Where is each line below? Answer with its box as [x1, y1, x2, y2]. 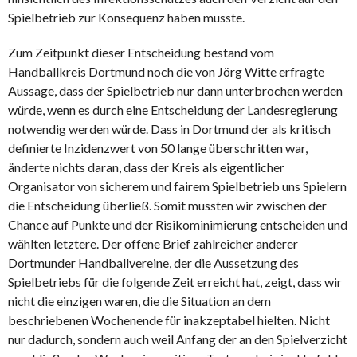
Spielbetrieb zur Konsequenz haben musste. [8, 9, 245, 25]
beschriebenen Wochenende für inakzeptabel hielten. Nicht [8, 312, 330, 328]
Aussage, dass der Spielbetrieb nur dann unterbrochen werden [8, 82, 343, 98]
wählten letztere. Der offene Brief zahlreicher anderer [8, 235, 298, 251]
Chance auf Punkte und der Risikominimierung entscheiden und [8, 216, 347, 232]
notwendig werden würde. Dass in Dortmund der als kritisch [8, 120, 331, 136]
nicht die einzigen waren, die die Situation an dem [8, 292, 271, 308]
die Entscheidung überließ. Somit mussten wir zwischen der [8, 197, 327, 213]
